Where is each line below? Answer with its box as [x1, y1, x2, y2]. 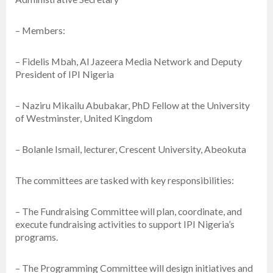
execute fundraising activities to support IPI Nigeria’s [15, 218, 235, 230]
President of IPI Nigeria [15, 68, 114, 80]
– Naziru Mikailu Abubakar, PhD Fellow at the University [15, 99, 250, 112]
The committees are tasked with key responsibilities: [15, 174, 234, 186]
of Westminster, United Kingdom [15, 112, 152, 124]
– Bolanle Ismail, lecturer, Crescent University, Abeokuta [15, 143, 246, 155]
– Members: [15, 24, 65, 37]
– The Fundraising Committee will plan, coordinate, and [15, 205, 242, 218]
